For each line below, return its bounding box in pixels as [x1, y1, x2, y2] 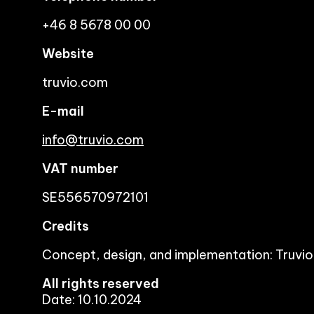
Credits [42, 218, 89, 234]
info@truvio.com [42, 132, 144, 148]
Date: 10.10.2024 [42, 292, 142, 308]
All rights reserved [42, 275, 159, 292]
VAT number [42, 161, 118, 177]
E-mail [42, 103, 84, 119]
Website [42, 46, 94, 62]
